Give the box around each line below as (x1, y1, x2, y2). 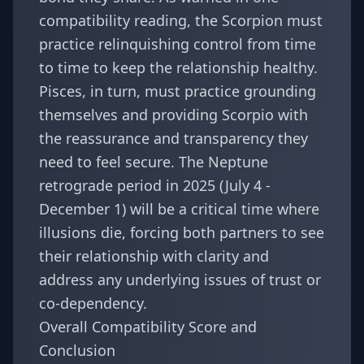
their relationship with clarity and (39, 246, 269, 266)
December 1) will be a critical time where (39, 199, 319, 219)
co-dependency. (39, 293, 147, 313)
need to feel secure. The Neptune (39, 152, 268, 171)
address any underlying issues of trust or (39, 270, 321, 289)
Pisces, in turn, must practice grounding (39, 81, 316, 101)
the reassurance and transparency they (39, 128, 308, 148)
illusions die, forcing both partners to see (39, 223, 324, 242)
